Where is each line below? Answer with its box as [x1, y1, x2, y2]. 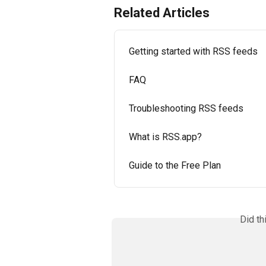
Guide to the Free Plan [129, 160, 221, 172]
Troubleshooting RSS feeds [129, 103, 243, 115]
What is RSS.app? [129, 131, 202, 143]
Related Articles [114, 5, 210, 21]
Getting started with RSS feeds [129, 46, 258, 58]
